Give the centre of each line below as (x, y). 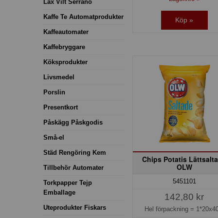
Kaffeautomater (66, 32)
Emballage (59, 192)
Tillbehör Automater (73, 167)
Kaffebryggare (64, 47)
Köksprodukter (65, 62)
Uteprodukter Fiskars (75, 207)
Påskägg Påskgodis (73, 122)
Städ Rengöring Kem (75, 152)
